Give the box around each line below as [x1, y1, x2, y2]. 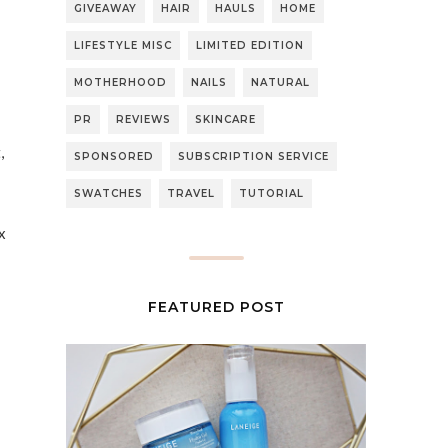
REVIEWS [116, 112, 171, 126]
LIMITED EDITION [196, 38, 304, 52]
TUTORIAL [239, 186, 304, 200]
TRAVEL [167, 186, 215, 200]
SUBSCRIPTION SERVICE [178, 149, 329, 163]
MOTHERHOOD [74, 75, 167, 89]
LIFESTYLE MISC [74, 38, 172, 52]
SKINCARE [195, 112, 256, 126]
